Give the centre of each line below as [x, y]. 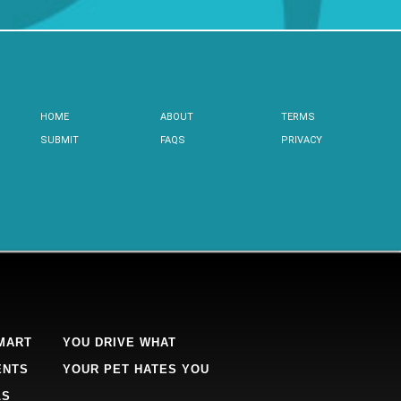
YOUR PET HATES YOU [136, 369]
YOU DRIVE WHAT [119, 342]
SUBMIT [59, 140]
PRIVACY [301, 140]
